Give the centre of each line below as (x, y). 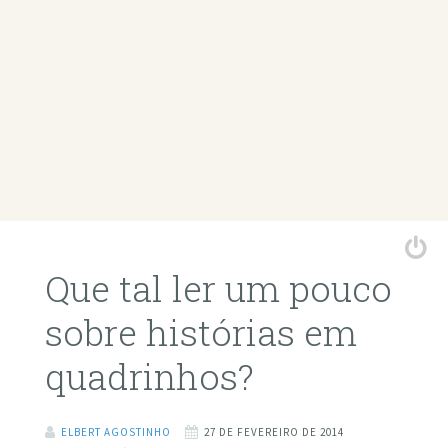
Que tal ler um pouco (218, 288)
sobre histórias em (200, 332)
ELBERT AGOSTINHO (115, 431)
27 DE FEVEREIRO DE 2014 (273, 431)
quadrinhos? (149, 376)
